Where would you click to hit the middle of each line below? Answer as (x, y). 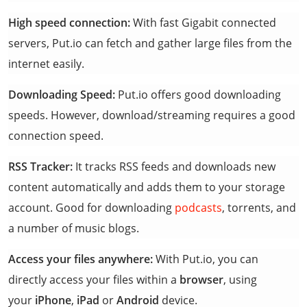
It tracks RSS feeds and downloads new (174, 167)
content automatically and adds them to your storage (147, 187)
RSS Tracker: (40, 167)
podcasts (198, 208)
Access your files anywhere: (81, 259)
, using (240, 280)
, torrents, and (259, 208)
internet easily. (46, 64)
